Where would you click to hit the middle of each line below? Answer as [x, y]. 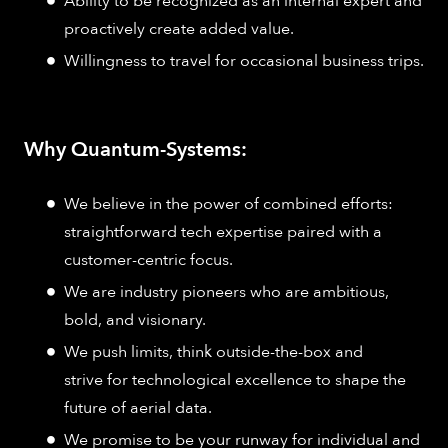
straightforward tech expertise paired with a [223, 231]
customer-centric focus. [148, 259]
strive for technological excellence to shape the [235, 379]
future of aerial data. [138, 407]
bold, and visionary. [135, 319]
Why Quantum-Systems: [135, 149]
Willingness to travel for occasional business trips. [244, 60]
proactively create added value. [179, 28]
